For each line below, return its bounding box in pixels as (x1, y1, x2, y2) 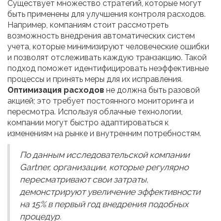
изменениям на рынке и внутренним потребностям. (7, 129, 201, 139)
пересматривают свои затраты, (20, 175, 148, 185)
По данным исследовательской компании (20, 150, 189, 160)
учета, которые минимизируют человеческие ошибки (7, 42, 209, 52)
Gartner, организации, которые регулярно (20, 162, 188, 173)
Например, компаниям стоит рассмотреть (7, 20, 168, 30)
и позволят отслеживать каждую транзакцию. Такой (7, 53, 207, 63)
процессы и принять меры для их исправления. (7, 74, 183, 84)
